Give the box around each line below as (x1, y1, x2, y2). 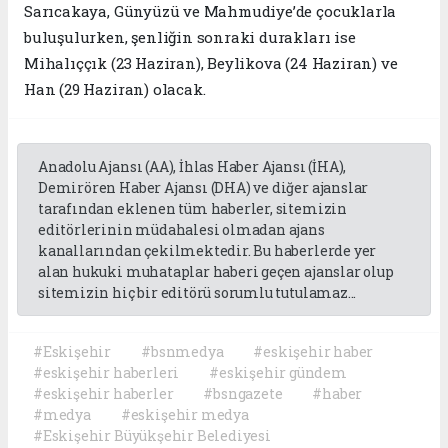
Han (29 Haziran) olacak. (24, 79, 206, 100)
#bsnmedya (141, 342, 224, 362)
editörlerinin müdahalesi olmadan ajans (38, 220, 325, 240)
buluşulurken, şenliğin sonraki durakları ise (24, 27, 356, 48)
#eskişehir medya (120, 405, 249, 425)
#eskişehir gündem (209, 363, 347, 383)
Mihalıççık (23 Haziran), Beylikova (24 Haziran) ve (24, 53, 398, 74)
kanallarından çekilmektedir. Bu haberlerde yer (38, 241, 377, 261)
